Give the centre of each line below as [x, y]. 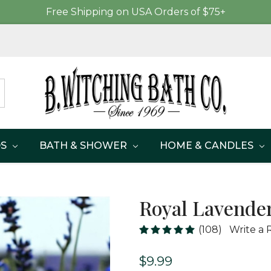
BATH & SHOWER [84, 145]
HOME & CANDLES [208, 145]
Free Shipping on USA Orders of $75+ [135, 12]
